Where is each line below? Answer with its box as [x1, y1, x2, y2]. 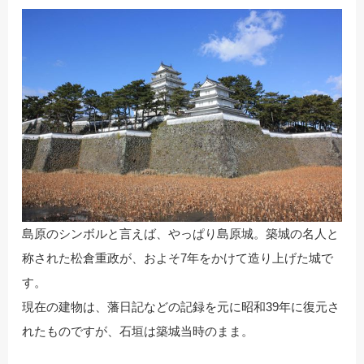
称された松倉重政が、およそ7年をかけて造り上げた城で [22, 251, 333, 266]
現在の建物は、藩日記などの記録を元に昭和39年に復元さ [22, 300, 340, 314]
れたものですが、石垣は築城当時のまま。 [22, 324, 253, 339]
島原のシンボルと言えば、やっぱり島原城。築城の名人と [22, 227, 339, 241]
